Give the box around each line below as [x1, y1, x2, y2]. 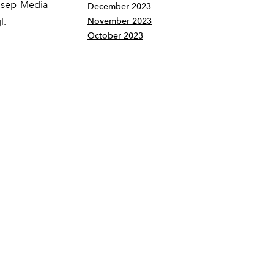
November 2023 [87, 16, 152, 26]
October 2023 [87, 31, 143, 41]
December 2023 [87, 1, 151, 12]
